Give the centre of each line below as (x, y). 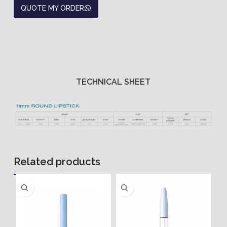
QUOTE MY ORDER (52, 8)
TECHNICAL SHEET (113, 82)
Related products (57, 162)
